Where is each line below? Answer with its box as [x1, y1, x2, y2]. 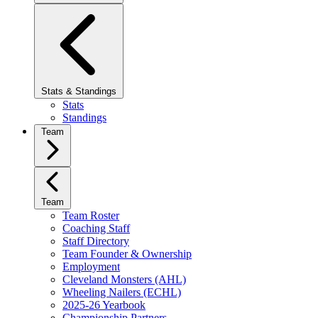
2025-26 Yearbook [62, 299, 146, 311]
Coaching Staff [62, 222, 130, 234]
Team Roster [62, 209, 119, 221]
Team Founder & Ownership [62, 248, 192, 260]
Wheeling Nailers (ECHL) [62, 286, 181, 298]
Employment [62, 261, 120, 273]
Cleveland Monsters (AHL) [62, 273, 186, 285]
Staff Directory [62, 235, 129, 247]
